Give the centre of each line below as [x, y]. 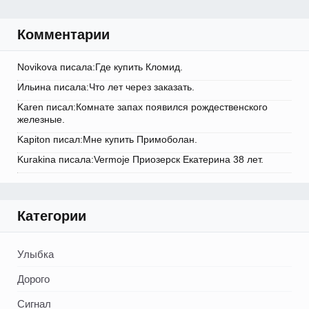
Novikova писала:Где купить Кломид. [100, 67]
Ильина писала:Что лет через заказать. [106, 87]
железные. [41, 120]
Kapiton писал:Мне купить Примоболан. [107, 140]
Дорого [33, 279]
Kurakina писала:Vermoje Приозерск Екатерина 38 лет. [140, 160]
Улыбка [36, 255]
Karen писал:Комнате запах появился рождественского [142, 107]
